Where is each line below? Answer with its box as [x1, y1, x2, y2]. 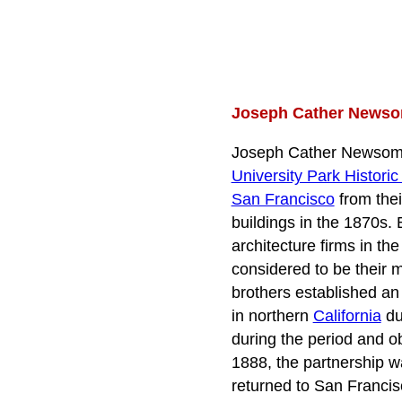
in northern [231, 306, 313, 325]
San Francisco [231, 189, 335, 208]
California [312, 306, 381, 325]
